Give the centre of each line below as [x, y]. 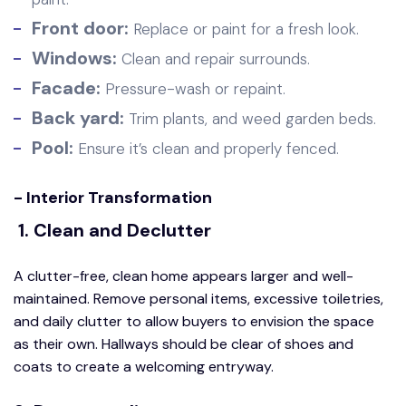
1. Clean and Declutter [112, 230]
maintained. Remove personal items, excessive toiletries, [198, 298]
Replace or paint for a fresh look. [246, 29]
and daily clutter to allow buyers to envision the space [194, 321]
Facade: [66, 87]
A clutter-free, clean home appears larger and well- [184, 275]
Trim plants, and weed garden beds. [250, 118]
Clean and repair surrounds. [213, 58]
